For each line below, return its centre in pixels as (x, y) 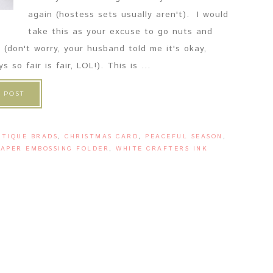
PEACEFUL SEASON (184, 136)
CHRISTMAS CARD (101, 136)
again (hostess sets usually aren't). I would (128, 15)
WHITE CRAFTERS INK (162, 149)
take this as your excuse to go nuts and (120, 32)
